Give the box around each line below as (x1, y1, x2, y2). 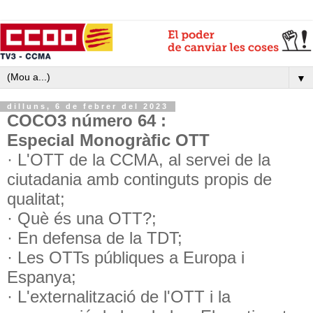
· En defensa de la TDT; (7, 228, 182, 247)
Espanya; (7, 267, 76, 286)
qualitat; (7, 189, 65, 208)
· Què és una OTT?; (7, 208, 156, 228)
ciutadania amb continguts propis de (7, 169, 272, 189)
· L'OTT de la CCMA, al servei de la (7, 150, 270, 169)
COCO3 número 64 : (7, 110, 166, 130)
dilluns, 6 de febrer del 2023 (7, 102, 168, 111)
